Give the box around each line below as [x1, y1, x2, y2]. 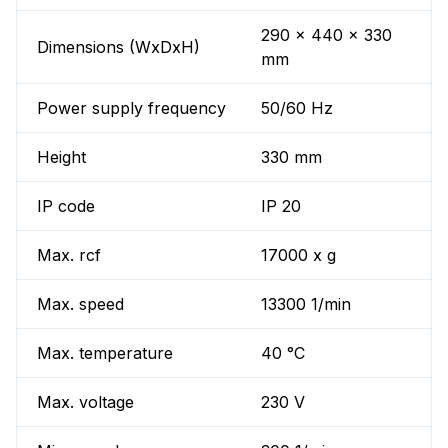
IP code [37, 196, 95, 217]
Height [37, 147, 86, 168]
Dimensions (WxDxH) [37, 37, 200, 58]
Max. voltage [37, 392, 134, 413]
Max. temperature [37, 343, 173, 364]
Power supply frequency [37, 98, 226, 119]
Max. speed [37, 294, 124, 315]
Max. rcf [37, 245, 101, 266]
